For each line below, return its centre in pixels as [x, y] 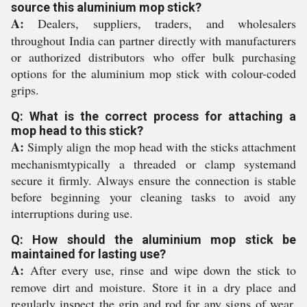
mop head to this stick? [77, 131]
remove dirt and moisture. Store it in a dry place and [153, 287]
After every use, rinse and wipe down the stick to [160, 270]
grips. [25, 90]
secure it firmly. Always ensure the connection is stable [153, 180]
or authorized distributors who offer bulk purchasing [153, 57]
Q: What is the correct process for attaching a [153, 116]
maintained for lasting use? [88, 254]
